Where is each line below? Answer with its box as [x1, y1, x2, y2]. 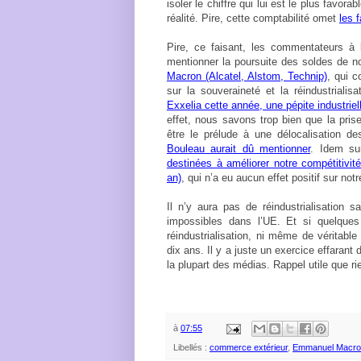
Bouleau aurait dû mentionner [167, 142, 311, 155]
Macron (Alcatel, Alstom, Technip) [167, 69, 327, 82]
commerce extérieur [210, 342, 288, 353]
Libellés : [173, 342, 210, 353]
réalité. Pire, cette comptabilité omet [167, 11, 339, 24]
